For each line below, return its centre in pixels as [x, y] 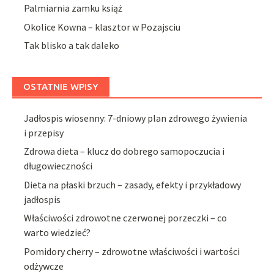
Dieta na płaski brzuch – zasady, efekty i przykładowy [133, 184]
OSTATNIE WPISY [61, 86]
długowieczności [58, 166]
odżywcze [44, 266]
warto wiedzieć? [57, 233]
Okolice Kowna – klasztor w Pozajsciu [102, 27]
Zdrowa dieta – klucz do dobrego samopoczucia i [124, 151]
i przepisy [44, 132]
